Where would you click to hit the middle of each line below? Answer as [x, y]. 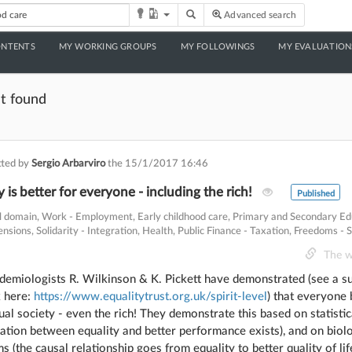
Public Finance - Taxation [233, 231]
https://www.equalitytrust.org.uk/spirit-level [150, 296]
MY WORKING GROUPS [108, 47]
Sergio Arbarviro [70, 163]
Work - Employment [87, 217]
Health [158, 231]
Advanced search [260, 15]
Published [315, 193]
